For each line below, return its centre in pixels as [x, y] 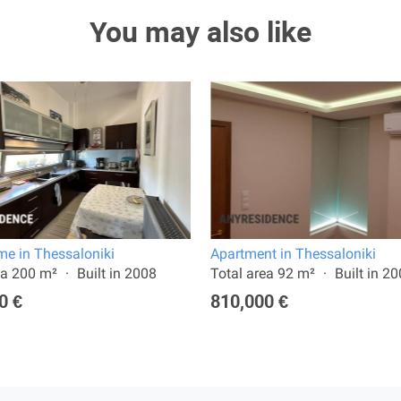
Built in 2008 [117, 273]
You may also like [200, 32]
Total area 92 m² [263, 273]
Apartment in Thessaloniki [293, 254]
